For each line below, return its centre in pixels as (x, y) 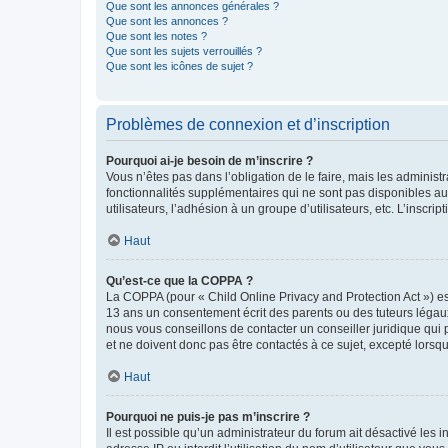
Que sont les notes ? (156, 36)
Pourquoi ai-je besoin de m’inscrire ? (209, 161)
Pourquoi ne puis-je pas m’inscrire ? (208, 417)
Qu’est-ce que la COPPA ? (179, 281)
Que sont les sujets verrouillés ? (184, 51)
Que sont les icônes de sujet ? (179, 66)
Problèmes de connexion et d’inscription (248, 124)
